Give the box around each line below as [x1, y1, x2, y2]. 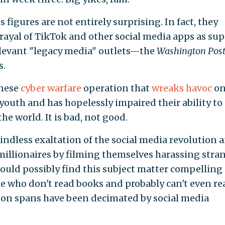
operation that [81, 82, 152, 94]
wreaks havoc [151, 82, 212, 94]
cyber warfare [20, 82, 81, 94]
